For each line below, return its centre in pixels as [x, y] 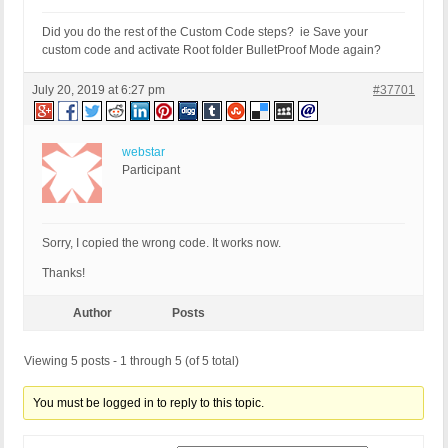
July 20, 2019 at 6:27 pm [98, 90]
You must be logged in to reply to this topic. [149, 403]
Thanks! [63, 273]
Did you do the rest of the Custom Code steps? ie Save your [205, 32]
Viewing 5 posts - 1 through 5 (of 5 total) [131, 361]
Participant [151, 170]
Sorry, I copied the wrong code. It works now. [161, 243]
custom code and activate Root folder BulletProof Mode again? [211, 50]
